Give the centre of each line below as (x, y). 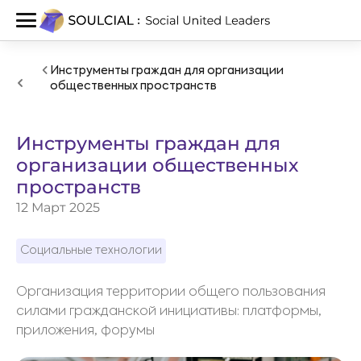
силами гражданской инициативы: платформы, (169, 312)
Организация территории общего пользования (171, 293)
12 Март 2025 (58, 207)
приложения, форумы (85, 331)
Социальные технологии (91, 251)
